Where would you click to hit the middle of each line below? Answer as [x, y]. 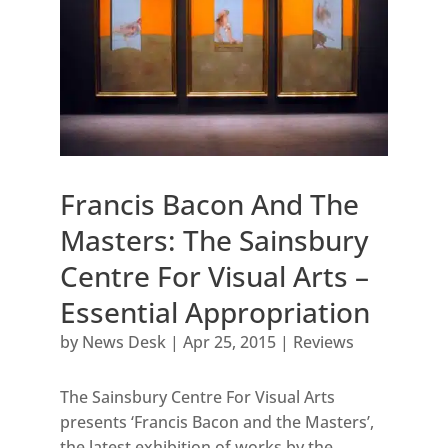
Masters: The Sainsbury [214, 240]
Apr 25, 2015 [229, 342]
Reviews [323, 342]
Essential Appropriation [214, 312]
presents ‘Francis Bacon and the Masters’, [216, 422]
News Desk [123, 342]
